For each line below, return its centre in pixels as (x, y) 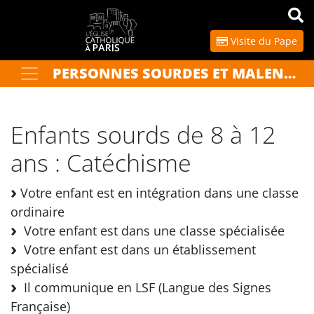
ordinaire (37, 212)
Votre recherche (47, 73)
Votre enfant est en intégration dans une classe (158, 193)
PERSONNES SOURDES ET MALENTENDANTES (290, 73)
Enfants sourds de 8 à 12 (143, 135)
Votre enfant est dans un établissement (136, 250)
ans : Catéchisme (101, 163)
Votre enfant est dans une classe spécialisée (151, 231)
